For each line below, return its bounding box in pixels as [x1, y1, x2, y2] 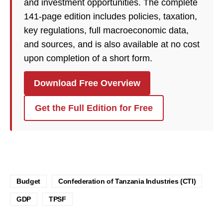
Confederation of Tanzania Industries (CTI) [58, 177, 196, 186]
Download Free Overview [34, 78, 140, 89]
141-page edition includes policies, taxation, [24, 11, 197, 22]
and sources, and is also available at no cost [24, 39, 200, 50]
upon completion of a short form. [24, 53, 152, 64]
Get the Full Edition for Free [35, 103, 153, 113]
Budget [16, 177, 40, 186]
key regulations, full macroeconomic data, [24, 25, 189, 36]
